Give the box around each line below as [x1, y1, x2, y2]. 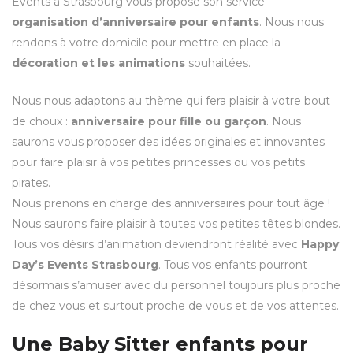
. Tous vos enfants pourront [158, 257, 307, 272]
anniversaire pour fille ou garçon [71, 113, 266, 128]
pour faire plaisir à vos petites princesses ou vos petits [12, 154, 305, 169]
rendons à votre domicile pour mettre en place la [12, 35, 281, 50]
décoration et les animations [12, 55, 185, 70]
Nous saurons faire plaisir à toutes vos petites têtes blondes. [12, 216, 340, 231]
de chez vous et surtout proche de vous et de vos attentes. [12, 298, 339, 313]
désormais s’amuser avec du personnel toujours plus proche [12, 277, 340, 292]
